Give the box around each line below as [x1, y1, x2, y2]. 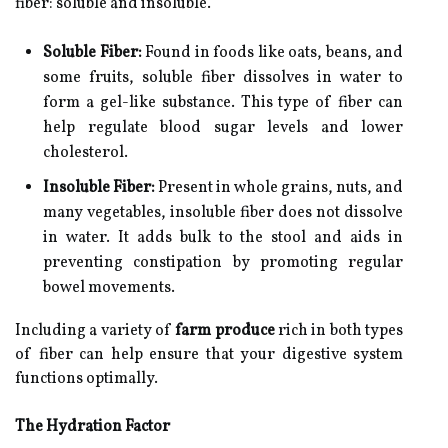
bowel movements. [43, 277, 175, 299]
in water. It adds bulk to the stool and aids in [43, 227, 403, 249]
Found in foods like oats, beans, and [141, 42, 403, 64]
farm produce [175, 320, 275, 342]
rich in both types [274, 320, 404, 342]
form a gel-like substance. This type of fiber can [43, 92, 403, 114]
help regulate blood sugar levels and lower [43, 117, 403, 139]
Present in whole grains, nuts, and [155, 177, 403, 199]
